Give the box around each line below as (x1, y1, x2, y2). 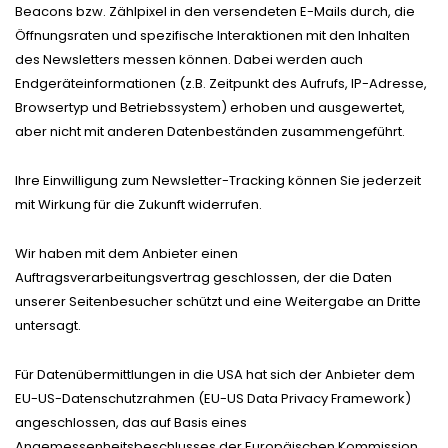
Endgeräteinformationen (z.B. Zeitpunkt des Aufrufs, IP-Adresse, (15, 73, 427, 93)
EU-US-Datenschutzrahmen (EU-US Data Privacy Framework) (15, 388, 411, 408)
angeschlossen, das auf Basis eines (15, 412, 247, 432)
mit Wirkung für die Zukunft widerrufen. (15, 194, 262, 214)
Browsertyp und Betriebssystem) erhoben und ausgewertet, (15, 97, 405, 117)
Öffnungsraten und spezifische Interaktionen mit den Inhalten (15, 25, 410, 45)
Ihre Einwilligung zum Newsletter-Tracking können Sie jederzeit (15, 170, 421, 190)
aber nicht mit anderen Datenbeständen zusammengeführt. (15, 121, 405, 141)
